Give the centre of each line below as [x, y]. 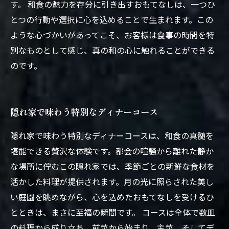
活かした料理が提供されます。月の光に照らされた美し [112, 181]
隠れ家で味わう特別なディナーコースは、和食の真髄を [112, 135]
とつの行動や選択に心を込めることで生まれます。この [112, 19]
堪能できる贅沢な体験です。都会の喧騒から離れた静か [112, 151]
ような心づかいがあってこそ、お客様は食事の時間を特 [112, 35]
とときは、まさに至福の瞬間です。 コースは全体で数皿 [113, 212]
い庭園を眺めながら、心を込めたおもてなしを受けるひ [112, 197]
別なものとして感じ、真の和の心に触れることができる [112, 50]
